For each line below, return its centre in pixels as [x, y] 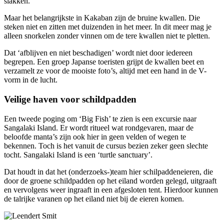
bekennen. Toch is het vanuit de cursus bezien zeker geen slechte [106, 145]
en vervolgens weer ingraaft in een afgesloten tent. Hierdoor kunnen [111, 189]
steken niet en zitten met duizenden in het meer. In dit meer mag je [108, 27]
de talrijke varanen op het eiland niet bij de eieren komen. [94, 198]
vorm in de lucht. [31, 80]
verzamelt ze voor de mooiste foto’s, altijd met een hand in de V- [105, 71]
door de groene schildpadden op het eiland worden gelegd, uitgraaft [110, 180]
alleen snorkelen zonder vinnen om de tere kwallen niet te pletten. [107, 36]
